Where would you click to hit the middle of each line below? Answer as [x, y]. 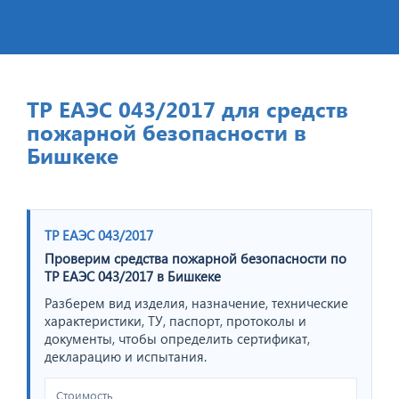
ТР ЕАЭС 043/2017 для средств [187, 108]
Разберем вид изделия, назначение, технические [196, 302]
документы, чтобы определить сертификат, [177, 338]
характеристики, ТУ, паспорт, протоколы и [175, 320]
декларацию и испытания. [126, 356]
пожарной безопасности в [167, 131]
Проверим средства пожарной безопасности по [195, 258]
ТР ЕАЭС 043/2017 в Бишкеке [133, 276]
